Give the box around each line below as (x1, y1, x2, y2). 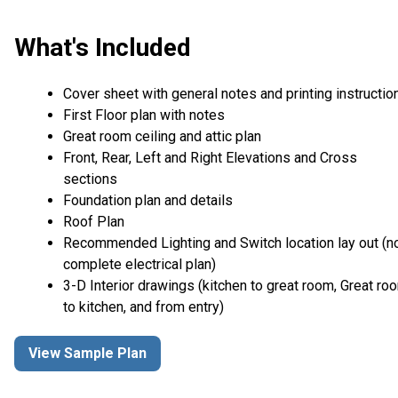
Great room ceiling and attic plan (63, 127, 265, 145)
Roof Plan (63, 212, 124, 230)
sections (63, 170, 117, 187)
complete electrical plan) (63, 255, 216, 273)
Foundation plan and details (63, 191, 233, 209)
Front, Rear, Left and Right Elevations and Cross (63, 148, 357, 166)
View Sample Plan (28, 345, 147, 362)
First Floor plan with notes (63, 106, 225, 123)
